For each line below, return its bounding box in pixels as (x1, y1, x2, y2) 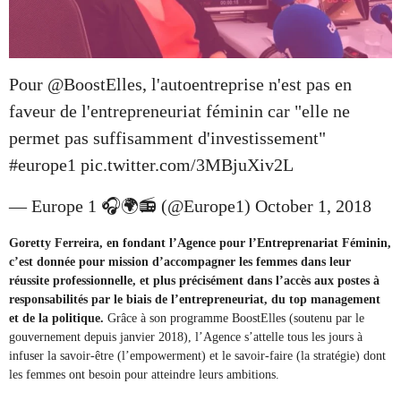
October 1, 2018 (255, 195, 371, 216)
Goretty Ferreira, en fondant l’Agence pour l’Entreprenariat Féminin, (9, 235, 391, 250)
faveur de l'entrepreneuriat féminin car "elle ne (9, 100, 350, 121)
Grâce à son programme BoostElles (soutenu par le (107, 311, 364, 325)
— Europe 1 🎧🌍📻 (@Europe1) (9, 195, 255, 216)
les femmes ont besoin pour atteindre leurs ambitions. (9, 367, 279, 381)
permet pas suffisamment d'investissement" (9, 127, 326, 148)
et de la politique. (9, 311, 107, 325)
